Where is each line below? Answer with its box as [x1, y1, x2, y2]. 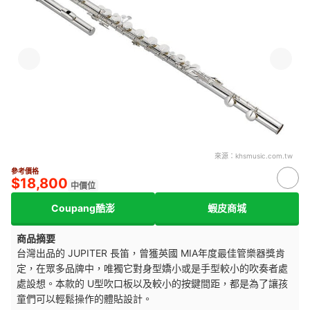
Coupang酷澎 [51, 201, 115, 214]
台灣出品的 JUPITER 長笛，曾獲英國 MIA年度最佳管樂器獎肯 [17, 247, 285, 259]
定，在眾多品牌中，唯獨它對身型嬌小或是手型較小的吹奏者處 [17, 262, 288, 274]
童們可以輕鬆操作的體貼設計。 [17, 293, 152, 304]
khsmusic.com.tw [235, 152, 293, 160]
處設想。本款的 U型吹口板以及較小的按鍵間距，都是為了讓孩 [17, 277, 288, 289]
